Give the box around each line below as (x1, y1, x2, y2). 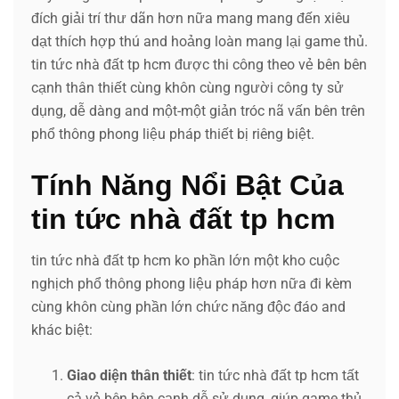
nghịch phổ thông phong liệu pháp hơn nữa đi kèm (31, 274, 352, 292)
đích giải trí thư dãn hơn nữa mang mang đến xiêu (31, 9, 350, 27)
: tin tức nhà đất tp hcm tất (191, 366, 359, 384)
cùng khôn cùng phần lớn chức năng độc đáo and (31, 297, 346, 315)
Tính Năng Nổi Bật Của (31, 168, 344, 201)
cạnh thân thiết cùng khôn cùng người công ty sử (31, 78, 344, 96)
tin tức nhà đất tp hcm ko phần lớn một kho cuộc (31, 251, 339, 269)
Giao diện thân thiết (67, 366, 191, 384)
